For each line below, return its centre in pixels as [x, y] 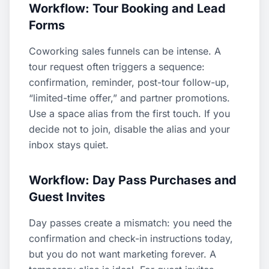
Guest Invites [67, 197]
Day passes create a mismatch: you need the [130, 223]
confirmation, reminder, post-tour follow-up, [129, 82]
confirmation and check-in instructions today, [131, 238]
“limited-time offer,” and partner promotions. [129, 98]
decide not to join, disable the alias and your [129, 129]
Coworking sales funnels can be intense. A [125, 51]
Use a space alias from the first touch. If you [129, 113]
